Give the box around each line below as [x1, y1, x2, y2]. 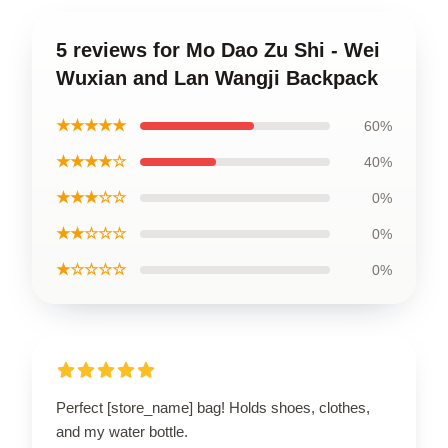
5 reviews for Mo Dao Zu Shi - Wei [56, 38, 380, 61]
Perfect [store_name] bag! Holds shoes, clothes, [56, 398, 370, 416]
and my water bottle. [56, 422, 188, 440]
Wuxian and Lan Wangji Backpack [56, 66, 378, 89]
